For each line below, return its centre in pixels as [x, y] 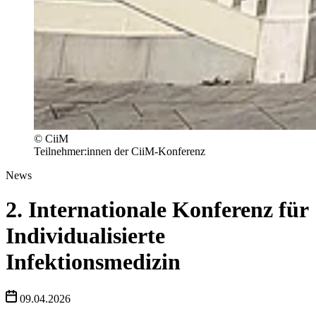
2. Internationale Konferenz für [157, 209]
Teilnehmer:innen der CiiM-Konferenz [120, 151]
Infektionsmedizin [93, 261]
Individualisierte [85, 235]
